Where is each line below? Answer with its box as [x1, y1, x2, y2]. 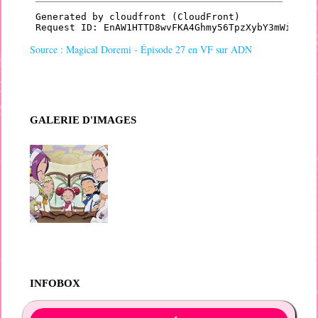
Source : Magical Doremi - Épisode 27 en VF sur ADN [30, 43, 253, 57]
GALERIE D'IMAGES [30, 114, 137, 126]
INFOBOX [30, 277, 81, 290]
